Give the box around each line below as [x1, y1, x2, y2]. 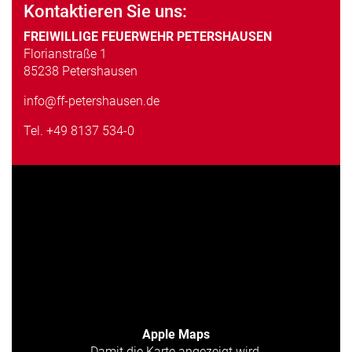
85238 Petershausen [24, 63, 137, 79]
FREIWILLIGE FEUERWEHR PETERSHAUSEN [24, 28, 272, 44]
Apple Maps [141, 326, 210, 342]
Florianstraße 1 [24, 46, 107, 61]
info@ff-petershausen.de [24, 93, 159, 108]
